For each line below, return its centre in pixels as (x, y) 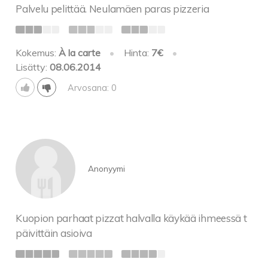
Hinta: (137, 53)
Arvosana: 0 (92, 88)
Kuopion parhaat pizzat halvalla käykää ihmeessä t (131, 218)
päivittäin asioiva (54, 233)
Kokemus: (37, 53)
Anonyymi (106, 168)
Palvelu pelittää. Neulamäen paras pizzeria (112, 8)
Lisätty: (33, 67)
